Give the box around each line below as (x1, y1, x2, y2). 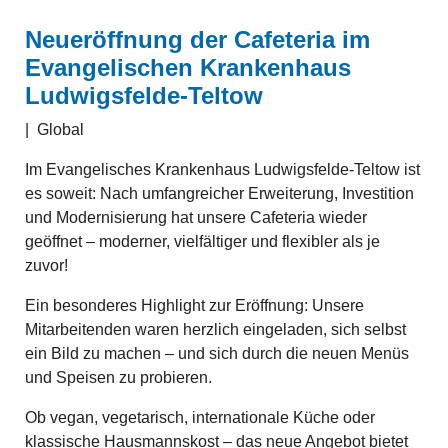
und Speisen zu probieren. (25, 369, 212, 386)
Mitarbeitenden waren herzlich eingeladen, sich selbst (25, 321, 406, 338)
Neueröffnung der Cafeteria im (25, 26, 370, 53)
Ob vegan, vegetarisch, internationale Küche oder (25, 409, 375, 426)
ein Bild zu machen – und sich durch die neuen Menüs (25, 345, 409, 362)
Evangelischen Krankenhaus (25, 54, 351, 81)
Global (37, 121, 84, 138)
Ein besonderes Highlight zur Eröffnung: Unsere (25, 297, 364, 314)
